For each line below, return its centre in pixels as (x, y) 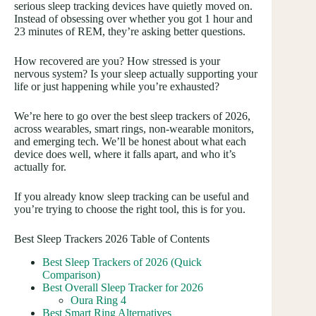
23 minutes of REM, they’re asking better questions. (131, 32)
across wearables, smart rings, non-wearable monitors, (134, 129)
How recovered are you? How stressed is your (117, 61)
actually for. (42, 167)
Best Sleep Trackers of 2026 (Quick (122, 262)
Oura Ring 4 (98, 300)
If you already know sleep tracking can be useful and (132, 197)
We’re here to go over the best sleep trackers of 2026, (132, 116)
